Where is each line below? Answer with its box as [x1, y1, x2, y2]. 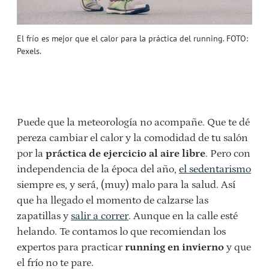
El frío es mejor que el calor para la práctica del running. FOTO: [17, 32, 248, 44]
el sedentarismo [179, 163, 251, 175]
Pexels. [17, 45, 41, 56]
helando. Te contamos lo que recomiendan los [17, 225, 226, 238]
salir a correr [71, 210, 128, 222]
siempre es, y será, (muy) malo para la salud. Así [17, 178, 235, 191]
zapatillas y [17, 210, 71, 222]
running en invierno [125, 241, 224, 253]
